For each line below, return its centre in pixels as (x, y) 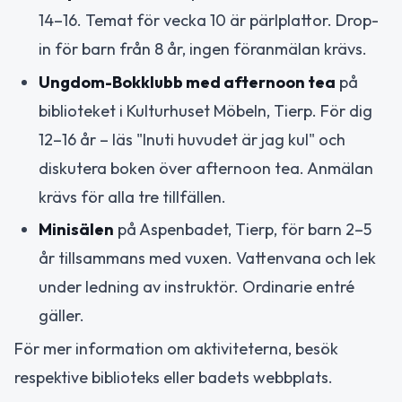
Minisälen (76, 230)
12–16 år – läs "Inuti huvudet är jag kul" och (192, 139)
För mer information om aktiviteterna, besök (176, 348)
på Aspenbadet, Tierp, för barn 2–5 (243, 230)
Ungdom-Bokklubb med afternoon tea (187, 82)
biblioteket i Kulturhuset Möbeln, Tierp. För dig (205, 110)
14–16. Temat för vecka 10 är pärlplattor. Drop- (209, 21)
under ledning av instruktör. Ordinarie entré (197, 287)
